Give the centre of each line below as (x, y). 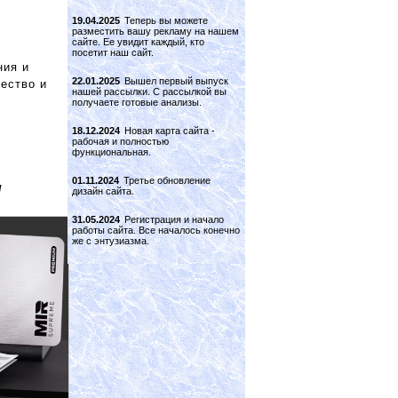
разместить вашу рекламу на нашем (155, 31)
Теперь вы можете (166, 20)
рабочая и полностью (120, 141)
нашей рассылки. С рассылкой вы (149, 92)
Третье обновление (167, 180)
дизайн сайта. (103, 191)
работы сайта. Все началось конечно (156, 230)
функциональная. (111, 152)
